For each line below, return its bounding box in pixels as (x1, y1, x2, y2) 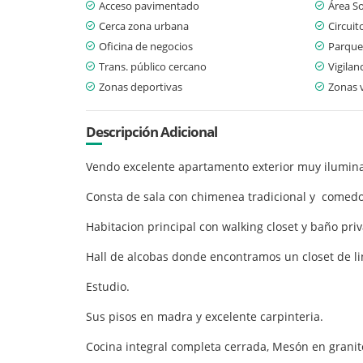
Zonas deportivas (99, 79, 182, 94)
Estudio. (86, 278, 133, 294)
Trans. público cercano (99, 58, 207, 74)
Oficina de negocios (99, 38, 193, 53)
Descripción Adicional (86, 122, 217, 141)
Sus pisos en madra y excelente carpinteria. (86, 308, 327, 324)
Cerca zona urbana (99, 18, 189, 33)
